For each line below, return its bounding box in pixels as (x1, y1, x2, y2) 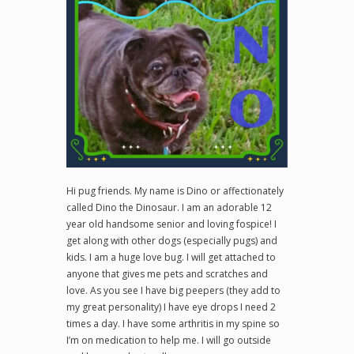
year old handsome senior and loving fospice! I (66, 217, 277, 231)
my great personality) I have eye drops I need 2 (66, 299, 276, 314)
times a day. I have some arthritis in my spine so (66, 316, 280, 330)
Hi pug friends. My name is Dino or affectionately (66, 183, 284, 198)
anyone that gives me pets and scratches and (66, 266, 268, 281)
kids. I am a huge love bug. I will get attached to (66, 250, 276, 264)
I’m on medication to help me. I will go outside (66, 333, 271, 347)
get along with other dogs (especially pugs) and (66, 233, 277, 247)
